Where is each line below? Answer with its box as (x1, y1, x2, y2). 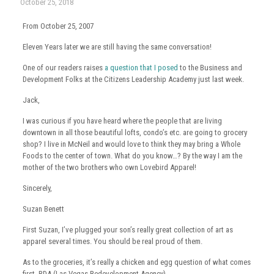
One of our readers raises (22, 63, 105, 72)
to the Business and (179, 63, 242, 72)
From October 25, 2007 (22, 21, 94, 31)
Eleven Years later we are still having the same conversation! (22, 42, 212, 51)
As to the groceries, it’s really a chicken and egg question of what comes (22, 257, 251, 267)
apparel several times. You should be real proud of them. (22, 237, 202, 246)
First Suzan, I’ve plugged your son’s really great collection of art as (22, 225, 233, 234)
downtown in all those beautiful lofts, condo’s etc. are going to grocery (22, 128, 247, 137)
